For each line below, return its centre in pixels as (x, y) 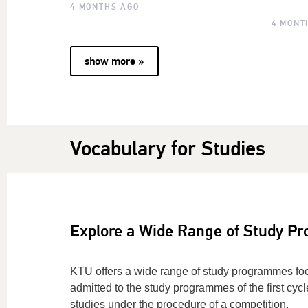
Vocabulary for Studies (168, 149)
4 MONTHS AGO (105, 8)
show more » (114, 62)
